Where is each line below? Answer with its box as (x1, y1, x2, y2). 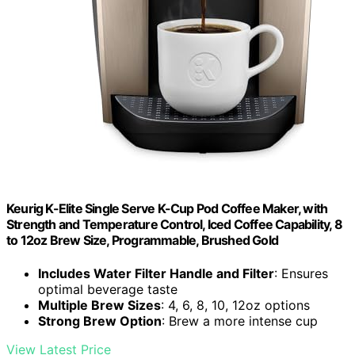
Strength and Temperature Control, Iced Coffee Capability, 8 (6, 216, 342, 233)
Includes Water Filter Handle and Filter (38, 265, 274, 281)
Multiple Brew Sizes (38, 296, 161, 313)
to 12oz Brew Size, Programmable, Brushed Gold (6, 232, 279, 249)
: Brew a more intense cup (162, 312, 318, 329)
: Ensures (274, 265, 328, 281)
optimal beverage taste (38, 281, 177, 297)
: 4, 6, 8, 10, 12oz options (161, 296, 310, 313)
